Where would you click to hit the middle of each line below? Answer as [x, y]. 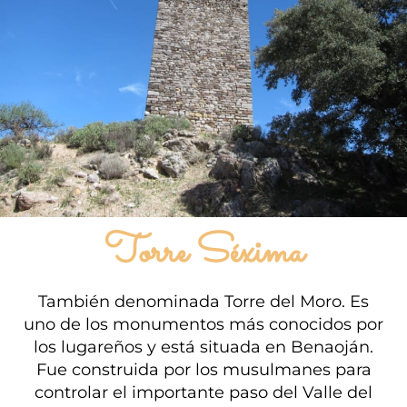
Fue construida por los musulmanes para [203, 370]
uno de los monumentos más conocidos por [203, 324]
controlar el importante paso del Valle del [203, 392]
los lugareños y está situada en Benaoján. [203, 347]
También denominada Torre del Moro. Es [203, 302]
